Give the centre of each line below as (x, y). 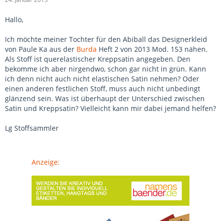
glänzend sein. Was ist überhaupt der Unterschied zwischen (105, 98)
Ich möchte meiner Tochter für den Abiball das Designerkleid (106, 39)
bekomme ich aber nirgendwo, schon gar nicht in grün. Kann (106, 69)
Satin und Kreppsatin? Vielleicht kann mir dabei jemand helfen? (110, 108)
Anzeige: (46, 162)
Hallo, (14, 19)
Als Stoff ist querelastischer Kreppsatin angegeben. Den (98, 59)
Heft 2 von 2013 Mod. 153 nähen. (152, 49)
